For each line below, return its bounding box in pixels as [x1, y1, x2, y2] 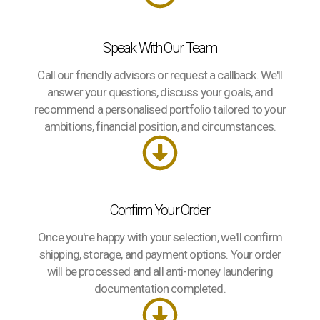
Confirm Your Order [110, 201, 210, 219]
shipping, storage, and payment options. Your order [39, 247, 281, 261]
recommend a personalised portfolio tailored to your [34, 102, 286, 116]
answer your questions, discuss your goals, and [47, 85, 273, 99]
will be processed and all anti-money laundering [46, 264, 274, 279]
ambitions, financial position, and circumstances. [44, 119, 276, 134]
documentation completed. [94, 281, 226, 296]
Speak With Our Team [103, 39, 217, 56]
